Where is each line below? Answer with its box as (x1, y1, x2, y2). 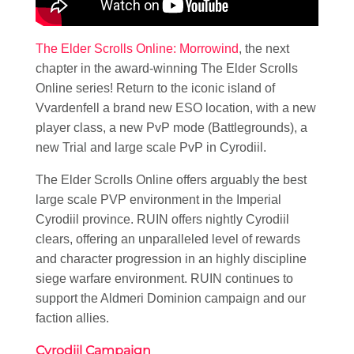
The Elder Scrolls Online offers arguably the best (36, 173, 307, 187)
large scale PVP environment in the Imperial (36, 193, 281, 207)
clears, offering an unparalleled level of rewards (36, 232, 300, 247)
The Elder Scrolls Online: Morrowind (36, 42, 239, 56)
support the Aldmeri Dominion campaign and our (36, 292, 306, 306)
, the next (239, 42, 289, 56)
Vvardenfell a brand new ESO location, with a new (36, 101, 316, 115)
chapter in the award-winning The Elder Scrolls (36, 62, 298, 76)
